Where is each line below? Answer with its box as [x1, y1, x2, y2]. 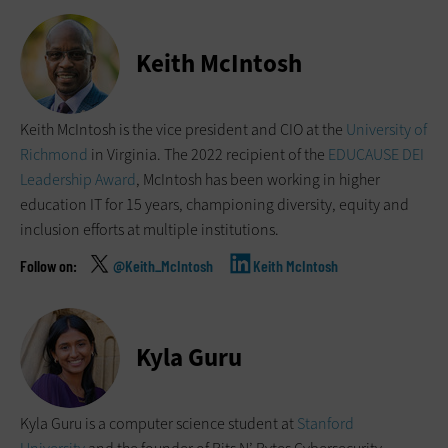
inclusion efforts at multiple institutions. [20, 219, 279, 241]
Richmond [20, 144, 88, 166]
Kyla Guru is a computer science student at [20, 413, 297, 435]
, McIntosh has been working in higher [136, 169, 380, 191]
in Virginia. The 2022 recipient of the [88, 144, 328, 166]
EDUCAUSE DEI [328, 144, 424, 166]
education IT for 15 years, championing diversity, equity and [20, 194, 409, 216]
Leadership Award [20, 169, 136, 191]
